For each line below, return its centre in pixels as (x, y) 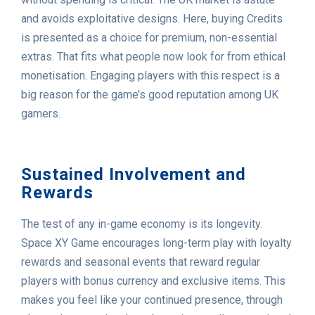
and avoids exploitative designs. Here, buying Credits (152, 19)
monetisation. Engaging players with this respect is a (150, 76)
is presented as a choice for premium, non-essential (149, 38)
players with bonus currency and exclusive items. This (153, 281)
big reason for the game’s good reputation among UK (150, 95)
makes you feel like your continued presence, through (152, 300)
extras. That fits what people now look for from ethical (153, 57)
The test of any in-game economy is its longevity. (142, 224)
